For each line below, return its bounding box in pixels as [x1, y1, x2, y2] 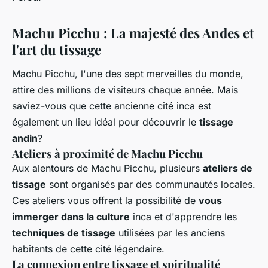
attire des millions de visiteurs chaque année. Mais [12, 84, 238, 96]
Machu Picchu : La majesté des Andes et [12, 24, 254, 42]
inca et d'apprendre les [130, 211, 237, 223]
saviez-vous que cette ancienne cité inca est [12, 100, 211, 112]
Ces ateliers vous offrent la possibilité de [12, 194, 199, 207]
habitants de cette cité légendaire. [12, 243, 165, 255]
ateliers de [203, 162, 252, 175]
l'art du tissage [12, 41, 101, 59]
